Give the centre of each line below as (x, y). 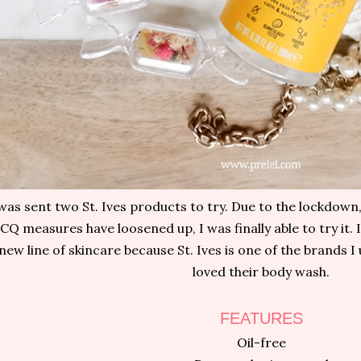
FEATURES (261, 319)
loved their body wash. (261, 272)
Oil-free (261, 343)
